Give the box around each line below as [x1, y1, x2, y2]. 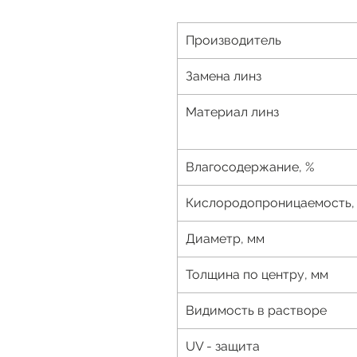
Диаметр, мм [186, 231, 265, 247]
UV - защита [186, 339, 260, 355]
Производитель [186, 33, 281, 49]
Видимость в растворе [186, 303, 327, 319]
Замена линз [186, 69, 261, 84]
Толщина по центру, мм [186, 267, 328, 283]
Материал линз [186, 104, 279, 120]
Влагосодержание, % [186, 159, 314, 175]
